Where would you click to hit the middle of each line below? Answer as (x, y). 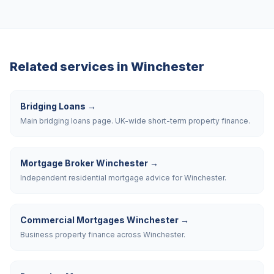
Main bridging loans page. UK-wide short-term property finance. (135, 121)
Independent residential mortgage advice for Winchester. (123, 178)
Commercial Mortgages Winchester (99, 220)
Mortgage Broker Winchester (84, 163)
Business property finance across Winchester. (103, 235)
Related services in (70, 67)
